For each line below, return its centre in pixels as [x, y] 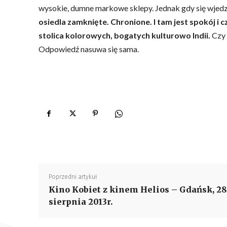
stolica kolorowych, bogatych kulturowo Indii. [124, 35]
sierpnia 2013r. [81, 202]
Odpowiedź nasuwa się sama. [89, 49]
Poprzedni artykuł [73, 177]
